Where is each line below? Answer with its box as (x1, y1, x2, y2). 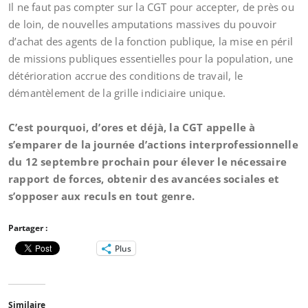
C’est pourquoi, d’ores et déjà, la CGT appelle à (8, 120, 256, 134)
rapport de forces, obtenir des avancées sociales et (8, 172, 280, 186)
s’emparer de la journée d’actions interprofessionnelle (8, 137, 298, 151)
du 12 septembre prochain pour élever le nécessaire (8, 155, 287, 168)
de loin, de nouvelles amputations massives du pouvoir (8, 17, 277, 31)
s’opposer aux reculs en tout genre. (8, 189, 195, 203)
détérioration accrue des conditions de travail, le (8, 69, 243, 82)
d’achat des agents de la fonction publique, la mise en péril (8, 34, 294, 48)
